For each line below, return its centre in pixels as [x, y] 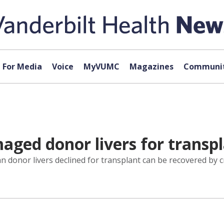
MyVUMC [101, 66]
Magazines [151, 66]
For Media [22, 66]
